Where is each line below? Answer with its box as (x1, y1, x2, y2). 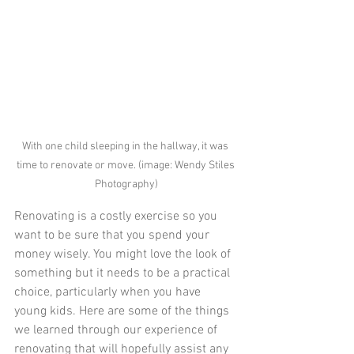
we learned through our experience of (14, 322, 220, 339)
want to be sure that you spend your (14, 228, 213, 244)
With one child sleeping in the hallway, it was (22, 140, 231, 154)
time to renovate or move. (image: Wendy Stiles (16, 159, 237, 173)
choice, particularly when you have (14, 284, 204, 301)
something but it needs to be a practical (14, 265, 233, 282)
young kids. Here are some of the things (14, 303, 232, 320)
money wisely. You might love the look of (14, 247, 234, 263)
